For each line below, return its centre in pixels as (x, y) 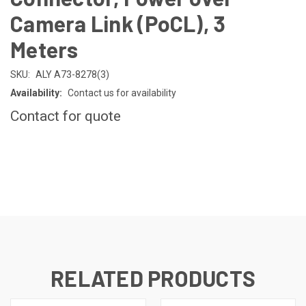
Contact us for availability (122, 93)
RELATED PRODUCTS (153, 278)
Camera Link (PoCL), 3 (118, 23)
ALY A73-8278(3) (72, 74)
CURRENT (30, 153)
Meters (44, 49)
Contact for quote (66, 116)
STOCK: (25, 167)
